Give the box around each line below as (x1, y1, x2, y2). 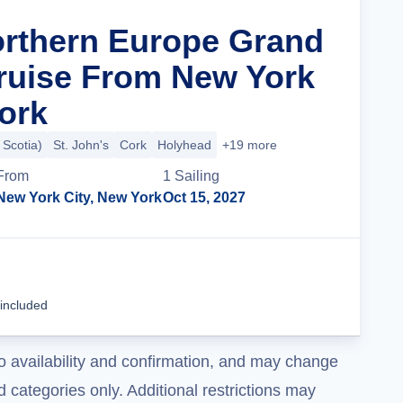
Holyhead (157, 138, 211, 152)
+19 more (222, 138, 277, 152)
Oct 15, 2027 (163, 190, 246, 205)
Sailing (175, 168, 220, 184)
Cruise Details (218, 279, 313, 294)
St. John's (53, 138, 109, 152)
